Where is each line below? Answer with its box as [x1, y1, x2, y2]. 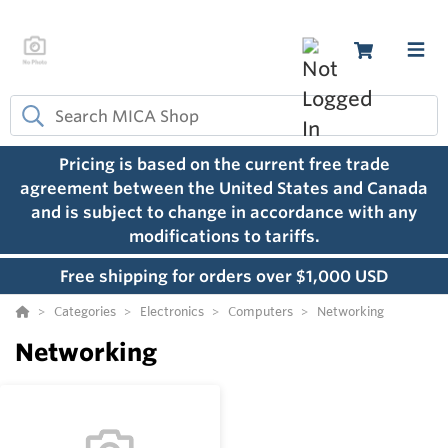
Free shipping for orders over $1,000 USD [59, 266, 389, 287]
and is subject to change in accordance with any [31, 202, 417, 223]
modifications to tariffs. [128, 226, 320, 247]
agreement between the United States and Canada [20, 178, 428, 199]
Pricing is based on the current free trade [58, 154, 390, 175]
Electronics [140, 303, 204, 320]
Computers [228, 303, 293, 320]
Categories [54, 303, 116, 320]
